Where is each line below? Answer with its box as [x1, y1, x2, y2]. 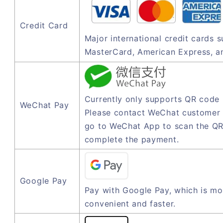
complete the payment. [84, 134, 179, 144]
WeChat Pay [19, 100, 69, 110]
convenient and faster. [84, 198, 176, 209]
